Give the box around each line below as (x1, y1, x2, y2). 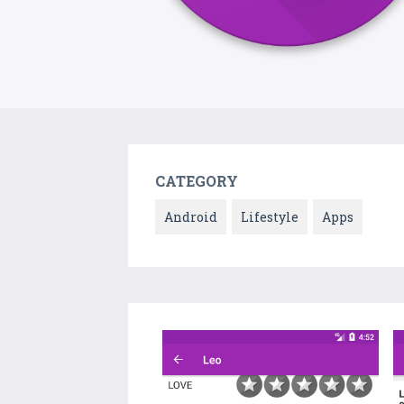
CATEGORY (155, 171, 238, 191)
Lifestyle (241, 208, 298, 226)
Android (164, 208, 217, 226)
